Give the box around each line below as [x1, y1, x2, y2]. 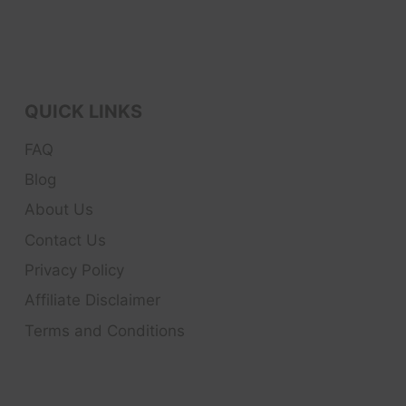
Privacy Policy [24, 261, 124, 280]
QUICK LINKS [24, 101, 142, 122]
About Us [24, 200, 93, 219]
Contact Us [24, 230, 106, 249]
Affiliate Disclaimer [24, 291, 160, 310]
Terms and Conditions [24, 321, 185, 340]
